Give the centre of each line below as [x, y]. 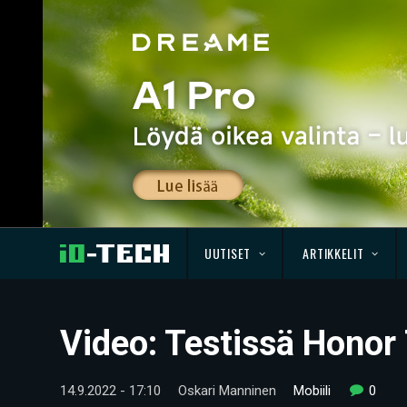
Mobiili [312, 391]
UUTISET [228, 253]
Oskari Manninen [227, 391]
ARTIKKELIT [333, 253]
